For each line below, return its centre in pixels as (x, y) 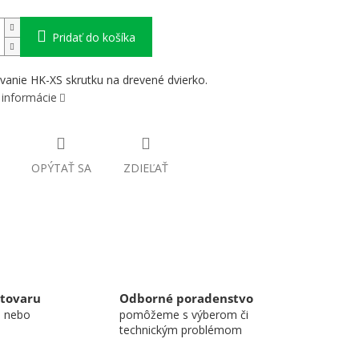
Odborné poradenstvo (186, 298)
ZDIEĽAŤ (145, 168)
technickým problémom (181, 329)
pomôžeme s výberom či (184, 314)
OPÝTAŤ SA (61, 168)
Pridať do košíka (93, 38)
